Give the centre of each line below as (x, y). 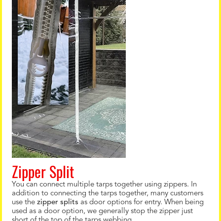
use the (24, 203)
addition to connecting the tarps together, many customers (108, 194)
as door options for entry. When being (141, 203)
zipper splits (58, 203)
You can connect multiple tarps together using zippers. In (104, 185)
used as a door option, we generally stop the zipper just (102, 211)
